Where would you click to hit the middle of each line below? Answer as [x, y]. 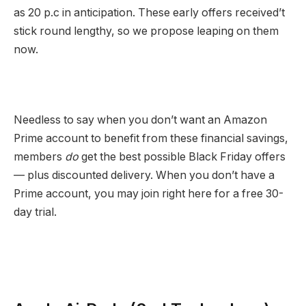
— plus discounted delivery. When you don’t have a [144, 176]
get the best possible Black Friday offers [183, 157]
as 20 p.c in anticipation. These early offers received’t [149, 13]
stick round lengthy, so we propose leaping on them [146, 31]
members [39, 157]
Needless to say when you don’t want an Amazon [140, 120]
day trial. [35, 212]
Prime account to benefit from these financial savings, [151, 139]
